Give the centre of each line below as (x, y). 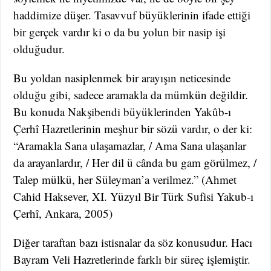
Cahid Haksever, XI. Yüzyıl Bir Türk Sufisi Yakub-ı (134, 197)
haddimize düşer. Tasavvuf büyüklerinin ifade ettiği (132, 15)
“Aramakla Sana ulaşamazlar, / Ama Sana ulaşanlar (130, 146)
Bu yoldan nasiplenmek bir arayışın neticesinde (122, 78)
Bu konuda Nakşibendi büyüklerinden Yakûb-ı (122, 112)
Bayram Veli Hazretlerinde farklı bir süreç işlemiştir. (132, 260)
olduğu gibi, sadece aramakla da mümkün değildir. (131, 95)
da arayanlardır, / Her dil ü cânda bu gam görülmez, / (135, 163)
